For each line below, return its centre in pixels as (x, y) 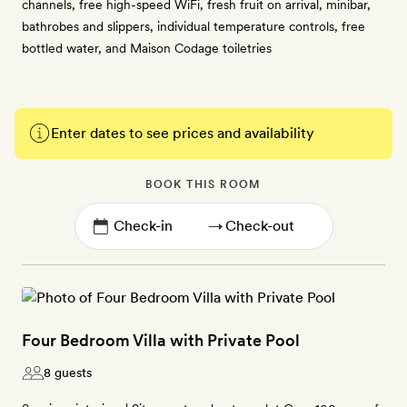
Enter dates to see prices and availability (183, 133)
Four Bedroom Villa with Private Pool (161, 340)
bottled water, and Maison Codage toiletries (147, 48)
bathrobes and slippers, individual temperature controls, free (194, 26)
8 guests (68, 372)
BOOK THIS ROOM (203, 184)
